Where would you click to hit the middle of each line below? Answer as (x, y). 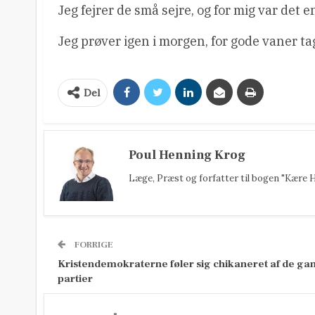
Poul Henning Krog (187, 155)
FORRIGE (93, 244)
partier (75, 278)
